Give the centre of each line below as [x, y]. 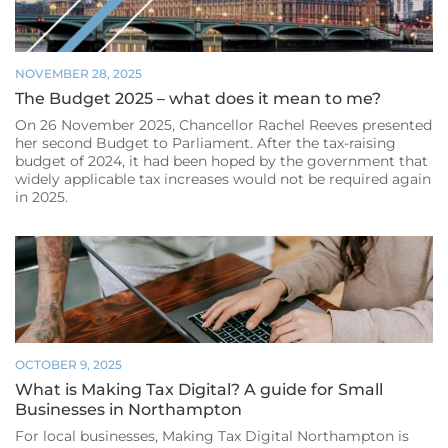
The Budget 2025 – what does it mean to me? [198, 99]
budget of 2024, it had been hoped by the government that [221, 161]
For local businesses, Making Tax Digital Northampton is [212, 435]
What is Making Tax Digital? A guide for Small [199, 389]
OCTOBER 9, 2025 [68, 364]
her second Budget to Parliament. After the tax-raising [205, 143]
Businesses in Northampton [128, 409]
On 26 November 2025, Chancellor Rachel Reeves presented [223, 125]
